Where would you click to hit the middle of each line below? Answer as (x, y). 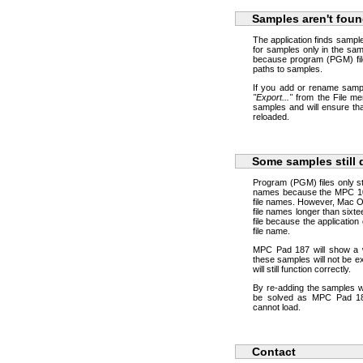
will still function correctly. (302, 269)
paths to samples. (288, 69)
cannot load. (277, 307)
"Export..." (273, 97)
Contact (274, 352)
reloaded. (271, 117)
